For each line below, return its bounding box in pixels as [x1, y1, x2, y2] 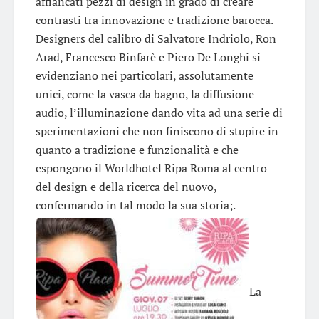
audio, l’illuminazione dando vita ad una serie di [36, 104, 283, 120]
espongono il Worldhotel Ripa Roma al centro [36, 159, 267, 176]
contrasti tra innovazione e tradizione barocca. [36, 11, 273, 28]
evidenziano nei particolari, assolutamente [36, 67, 253, 83]
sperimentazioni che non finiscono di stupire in [36, 122, 278, 139]
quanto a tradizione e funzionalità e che [36, 141, 239, 157]
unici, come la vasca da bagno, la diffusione [36, 85, 254, 102]
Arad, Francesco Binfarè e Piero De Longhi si [36, 48, 261, 65]
